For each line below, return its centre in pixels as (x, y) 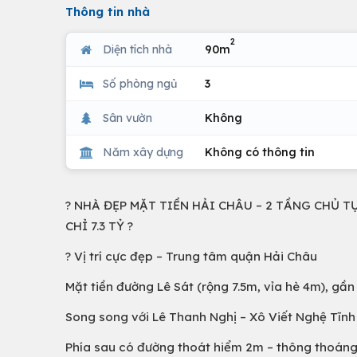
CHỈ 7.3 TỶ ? (99, 226)
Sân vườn (127, 118)
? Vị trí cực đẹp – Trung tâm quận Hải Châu (191, 256)
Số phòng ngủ (140, 83)
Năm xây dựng (143, 152)
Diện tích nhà (137, 49)
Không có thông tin (260, 152)
